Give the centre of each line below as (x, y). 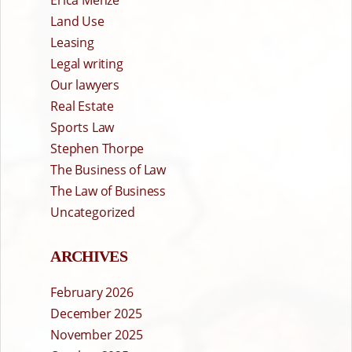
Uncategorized (93, 213)
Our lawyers (85, 85)
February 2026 (92, 293)
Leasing (72, 43)
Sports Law (82, 128)
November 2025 (97, 335)
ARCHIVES (89, 257)
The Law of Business (108, 191)
